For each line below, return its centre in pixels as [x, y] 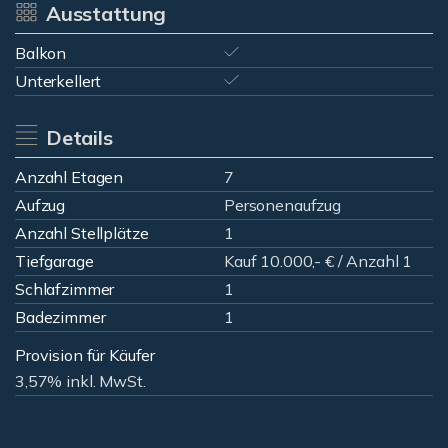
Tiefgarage [54, 261]
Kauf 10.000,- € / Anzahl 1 [318, 261]
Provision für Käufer [85, 355]
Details [79, 137]
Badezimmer [60, 317]
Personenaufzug [282, 205]
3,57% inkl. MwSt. [80, 381]
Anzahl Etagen [69, 177]
